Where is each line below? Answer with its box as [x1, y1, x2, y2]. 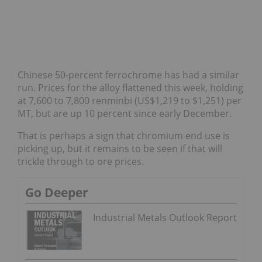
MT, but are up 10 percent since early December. [18, 107, 232, 120]
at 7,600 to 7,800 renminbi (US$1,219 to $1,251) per [18, 94, 242, 108]
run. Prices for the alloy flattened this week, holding [18, 81, 243, 95]
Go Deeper [25, 184, 88, 201]
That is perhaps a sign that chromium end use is [18, 129, 230, 143]
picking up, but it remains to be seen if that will [18, 142, 222, 156]
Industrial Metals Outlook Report [93, 211, 237, 225]
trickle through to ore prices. [18, 155, 144, 168]
